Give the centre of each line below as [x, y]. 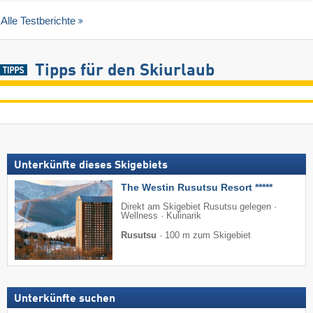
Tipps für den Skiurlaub [124, 72]
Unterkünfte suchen [65, 299]
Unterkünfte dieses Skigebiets [91, 166]
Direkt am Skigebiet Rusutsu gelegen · [199, 207]
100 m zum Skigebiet [208, 236]
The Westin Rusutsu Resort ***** [197, 188]
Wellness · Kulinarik [161, 216]
